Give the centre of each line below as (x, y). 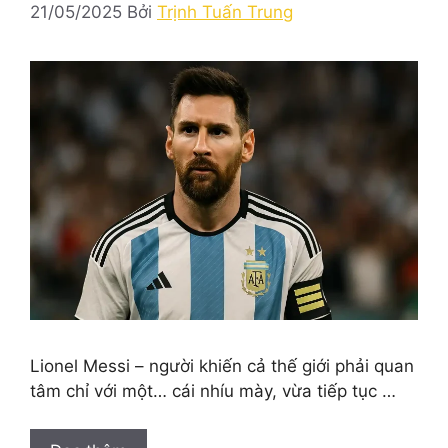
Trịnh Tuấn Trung (225, 12)
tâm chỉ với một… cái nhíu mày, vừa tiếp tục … (213, 390)
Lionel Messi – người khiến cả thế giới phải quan (222, 365)
